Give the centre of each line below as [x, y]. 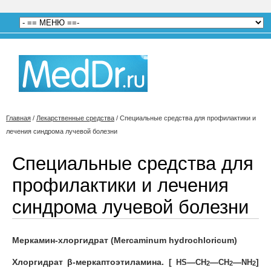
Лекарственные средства [75, 118]
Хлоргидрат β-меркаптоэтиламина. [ [94, 262]
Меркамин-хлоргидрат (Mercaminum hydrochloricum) [125, 240]
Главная [18, 118]
